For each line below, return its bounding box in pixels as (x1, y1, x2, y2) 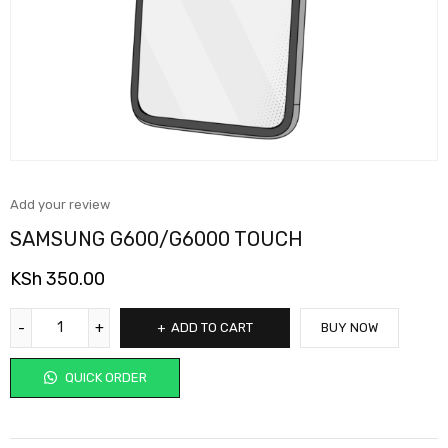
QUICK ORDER (61, 369, 147, 385)
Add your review (10, 196, 110, 212)
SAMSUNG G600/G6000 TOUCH (10, 226, 303, 251)
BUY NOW (321, 319, 378, 335)
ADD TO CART (171, 319, 253, 335)
